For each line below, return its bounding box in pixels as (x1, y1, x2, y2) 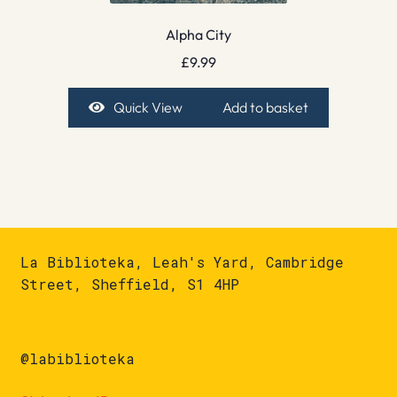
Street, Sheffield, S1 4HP (19, 274, 239, 293)
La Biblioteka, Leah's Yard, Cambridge (19, 252, 344, 271)
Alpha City (166, 26, 231, 44)
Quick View (113, 97, 183, 116)
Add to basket (222, 97, 309, 116)
